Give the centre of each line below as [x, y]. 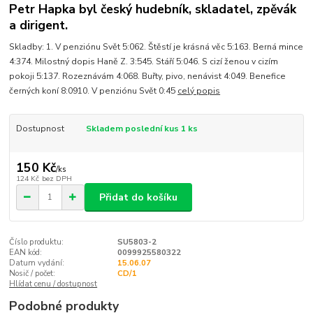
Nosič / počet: [32, 273]
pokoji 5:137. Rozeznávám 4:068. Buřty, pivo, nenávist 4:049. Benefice [148, 76]
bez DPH [57, 179]
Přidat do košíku [138, 197]
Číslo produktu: [37, 242]
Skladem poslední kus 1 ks [141, 128]
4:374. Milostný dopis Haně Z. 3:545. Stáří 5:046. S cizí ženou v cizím [144, 61]
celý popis [199, 90]
